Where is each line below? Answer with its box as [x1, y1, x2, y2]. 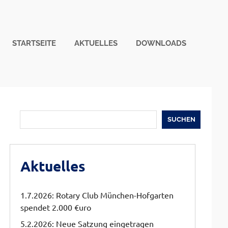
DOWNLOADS [136, 38, 186, 48]
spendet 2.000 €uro [20, 202, 92, 212]
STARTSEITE [12, 38, 56, 48]
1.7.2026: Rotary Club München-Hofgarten [20, 189, 174, 200]
